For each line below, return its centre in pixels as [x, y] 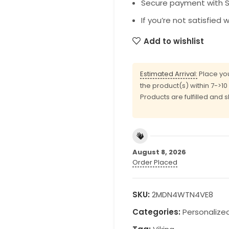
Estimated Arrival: [169, 74]
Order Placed [155, 162]
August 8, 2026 [159, 152]
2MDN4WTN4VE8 [182, 194]
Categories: [156, 212]
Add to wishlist [174, 41]
